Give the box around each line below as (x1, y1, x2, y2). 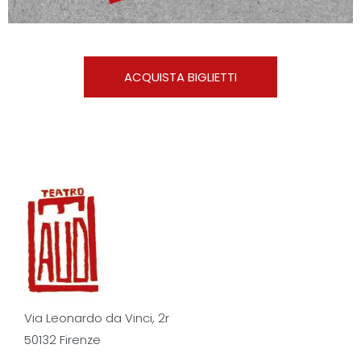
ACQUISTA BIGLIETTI (124, 68, 237, 85)
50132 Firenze (24, 331, 101, 349)
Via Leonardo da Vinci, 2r (24, 309, 169, 327)
